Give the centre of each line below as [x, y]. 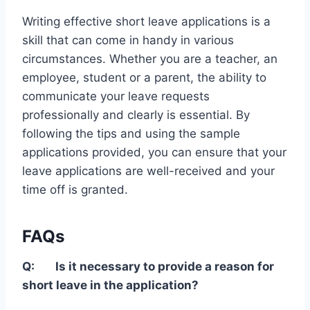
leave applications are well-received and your [148, 171]
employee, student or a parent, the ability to [144, 77]
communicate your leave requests [116, 96]
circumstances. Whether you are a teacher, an [150, 58]
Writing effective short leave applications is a [146, 21]
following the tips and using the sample [131, 133]
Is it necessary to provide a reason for [165, 266]
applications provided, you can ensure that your [154, 152]
